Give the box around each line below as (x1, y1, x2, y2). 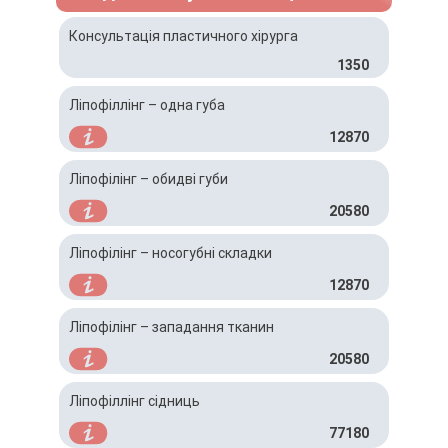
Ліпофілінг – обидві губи (69, 171, 228, 187)
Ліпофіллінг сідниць (69, 393, 200, 409)
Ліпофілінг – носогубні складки (69, 245, 272, 261)
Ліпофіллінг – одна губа (69, 97, 225, 113)
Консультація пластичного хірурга (69, 28, 298, 44)
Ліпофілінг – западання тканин (69, 319, 274, 335)
